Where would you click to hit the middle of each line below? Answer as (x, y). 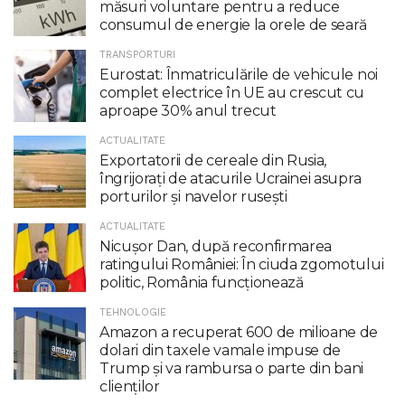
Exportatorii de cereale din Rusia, (213, 160)
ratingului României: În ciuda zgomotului (242, 264)
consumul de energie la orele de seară (234, 24)
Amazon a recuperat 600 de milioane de (239, 332)
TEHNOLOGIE (133, 312)
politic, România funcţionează (202, 282)
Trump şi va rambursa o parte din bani (232, 368)
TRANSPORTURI (137, 54)
